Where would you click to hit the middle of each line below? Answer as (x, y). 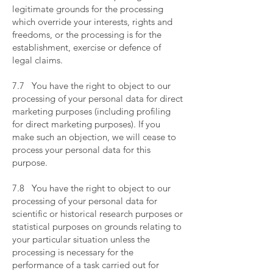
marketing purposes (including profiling (91, 111)
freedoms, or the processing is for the (87, 34)
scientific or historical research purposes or (97, 214)
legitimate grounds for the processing (88, 9)
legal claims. (39, 60)
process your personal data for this (81, 150)
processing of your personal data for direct (97, 98)
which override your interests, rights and (92, 22)
